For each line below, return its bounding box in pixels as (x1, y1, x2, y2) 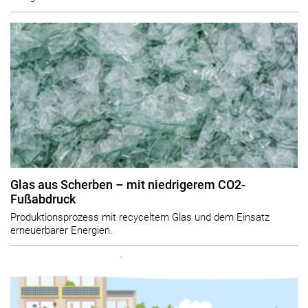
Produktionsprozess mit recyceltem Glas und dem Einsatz (10, 211, 269, 224)
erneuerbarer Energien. (10, 224, 113, 237)
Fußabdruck (10, 192, 76, 206)
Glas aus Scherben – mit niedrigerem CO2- (10, 177, 245, 192)
